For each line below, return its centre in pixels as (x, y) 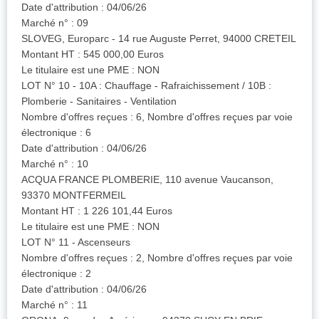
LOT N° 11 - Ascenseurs (76, 242)
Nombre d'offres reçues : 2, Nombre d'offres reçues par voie (157, 258)
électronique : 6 (56, 133)
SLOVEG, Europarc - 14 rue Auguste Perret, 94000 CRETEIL (159, 39)
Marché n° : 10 (55, 164)
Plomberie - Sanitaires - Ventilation (99, 101)
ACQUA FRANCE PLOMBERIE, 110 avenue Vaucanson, (147, 180)
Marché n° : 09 (55, 23)
